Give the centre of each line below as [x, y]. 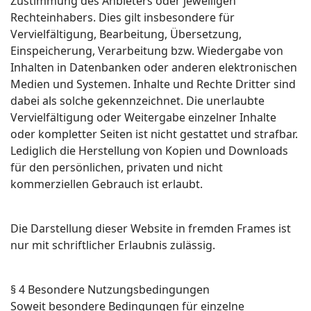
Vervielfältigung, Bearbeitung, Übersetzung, [126, 34]
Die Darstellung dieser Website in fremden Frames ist [151, 228]
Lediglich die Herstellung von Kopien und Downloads [149, 151]
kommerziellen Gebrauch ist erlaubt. [107, 184]
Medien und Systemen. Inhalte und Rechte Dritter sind [153, 84]
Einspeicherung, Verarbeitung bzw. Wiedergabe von [147, 51]
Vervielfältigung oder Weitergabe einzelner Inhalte [143, 117]
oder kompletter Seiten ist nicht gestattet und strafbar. [154, 134]
